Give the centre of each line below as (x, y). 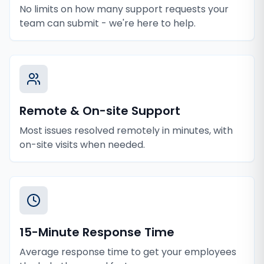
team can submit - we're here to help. (108, 23)
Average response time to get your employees (128, 252)
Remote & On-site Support (100, 111)
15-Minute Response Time (97, 232)
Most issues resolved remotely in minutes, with (126, 131)
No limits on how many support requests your (124, 9)
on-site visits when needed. (82, 145)
